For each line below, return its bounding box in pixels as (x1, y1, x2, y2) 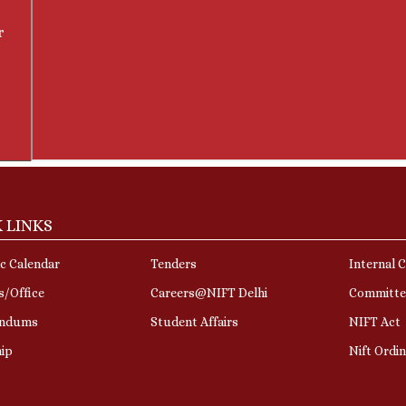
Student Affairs (150, 314, 238, 329)
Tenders (150, 256, 197, 271)
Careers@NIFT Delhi (150, 285, 267, 300)
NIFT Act (349, 314, 401, 329)
